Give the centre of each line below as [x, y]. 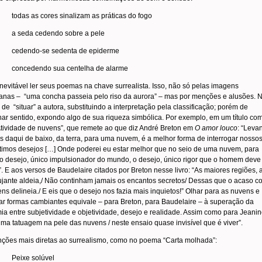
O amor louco [215, 128]
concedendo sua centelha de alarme [70, 68]
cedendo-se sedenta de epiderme [65, 51]
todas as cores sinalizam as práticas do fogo [82, 16]
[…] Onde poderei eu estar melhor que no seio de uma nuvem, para [151, 149]
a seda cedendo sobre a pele [58, 33]
